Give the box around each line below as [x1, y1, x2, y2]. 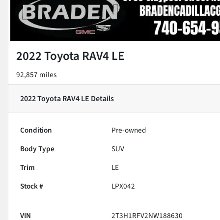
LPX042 [111, 180, 136, 192]
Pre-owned [111, 124, 146, 136]
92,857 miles [16, 69, 56, 80]
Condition [20, 124, 52, 136]
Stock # [20, 180, 43, 192]
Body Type [20, 143, 55, 154]
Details [89, 93, 114, 104]
